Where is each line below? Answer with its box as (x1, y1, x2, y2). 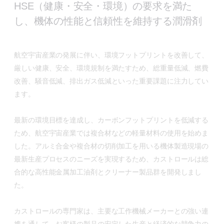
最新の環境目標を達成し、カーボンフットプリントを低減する (14, 115, 209, 124)
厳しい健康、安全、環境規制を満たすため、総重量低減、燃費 (14, 63, 209, 72)
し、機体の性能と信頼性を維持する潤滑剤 (14, 15, 202, 26)
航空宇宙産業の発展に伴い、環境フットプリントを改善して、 (14, 50, 209, 59)
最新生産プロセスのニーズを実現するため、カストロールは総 (14, 154, 209, 163)
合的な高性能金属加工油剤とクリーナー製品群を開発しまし (14, 167, 202, 176)
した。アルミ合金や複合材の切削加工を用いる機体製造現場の (14, 141, 209, 150)
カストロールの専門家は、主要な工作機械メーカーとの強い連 (14, 206, 209, 215)
